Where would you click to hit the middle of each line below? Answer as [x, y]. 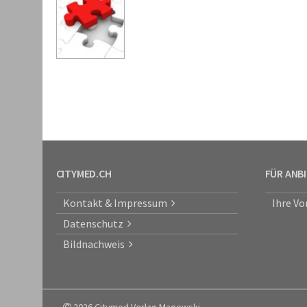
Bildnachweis [96, 244]
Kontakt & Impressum [117, 203]
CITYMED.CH [84, 173]
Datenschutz [95, 223]
